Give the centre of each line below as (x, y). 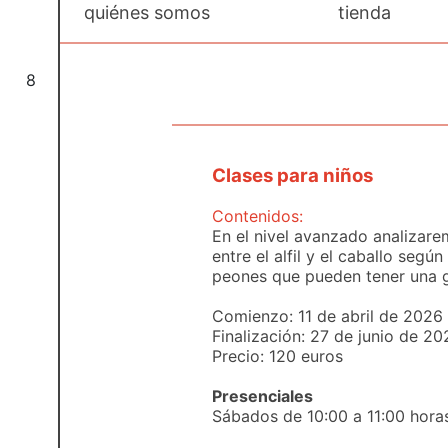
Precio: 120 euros (277, 356)
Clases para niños (292, 175)
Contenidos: (257, 216)
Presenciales (262, 396)
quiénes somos (147, 12)
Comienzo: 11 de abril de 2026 (327, 316)
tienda (365, 12)
